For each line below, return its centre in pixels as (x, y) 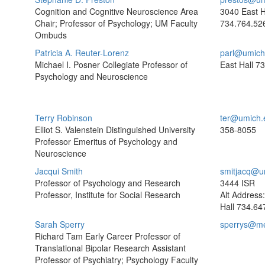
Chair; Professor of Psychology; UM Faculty (116, 23)
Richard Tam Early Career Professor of (108, 236)
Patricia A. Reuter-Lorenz (82, 53)
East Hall (236, 64)
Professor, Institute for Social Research (108, 195)
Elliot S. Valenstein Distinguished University (115, 130)
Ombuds (51, 35)
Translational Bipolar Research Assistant (110, 248)
